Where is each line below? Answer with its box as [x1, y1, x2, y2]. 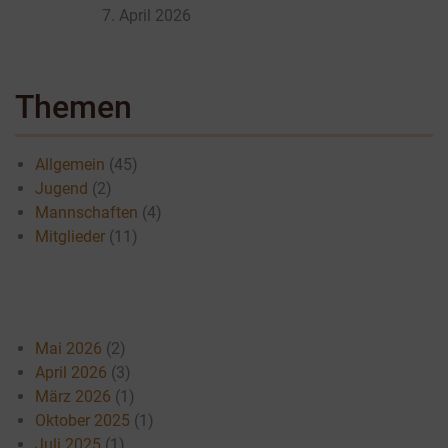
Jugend [35, 178, 88, 198]
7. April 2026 [102, 5, 191, 25]
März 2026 [35, 386, 111, 406]
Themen [15, 87, 132, 126]
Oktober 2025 [35, 410, 130, 430]
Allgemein [35, 154, 105, 174]
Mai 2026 [35, 338, 102, 358]
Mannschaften [35, 202, 138, 222]
